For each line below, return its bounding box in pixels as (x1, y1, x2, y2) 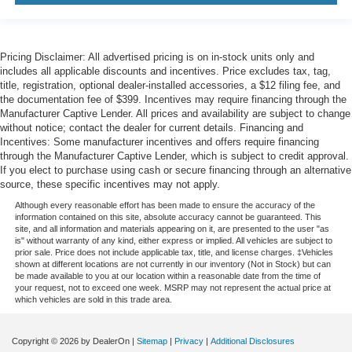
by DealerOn (81, 336, 130, 346)
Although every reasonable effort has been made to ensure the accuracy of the (14, 200, 315, 211)
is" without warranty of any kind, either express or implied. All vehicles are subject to (14, 236, 332, 246)
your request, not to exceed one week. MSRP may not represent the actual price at (14, 283, 331, 293)
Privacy (174, 336, 203, 346)
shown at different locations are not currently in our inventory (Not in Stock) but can (14, 259, 331, 269)
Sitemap (137, 336, 167, 346)
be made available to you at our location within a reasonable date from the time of (14, 271, 321, 281)
